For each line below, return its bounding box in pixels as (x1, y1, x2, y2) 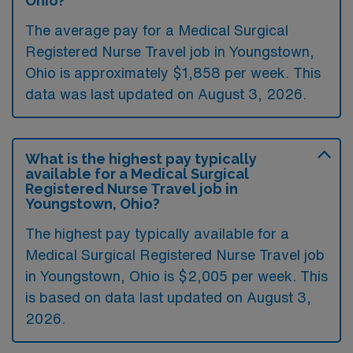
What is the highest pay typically (25, 150, 257, 167)
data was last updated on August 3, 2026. (25, 86, 307, 101)
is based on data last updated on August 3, (25, 289, 311, 304)
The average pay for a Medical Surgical (25, 22, 288, 37)
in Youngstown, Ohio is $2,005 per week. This (25, 268, 328, 283)
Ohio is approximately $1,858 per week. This (25, 65, 321, 80)
